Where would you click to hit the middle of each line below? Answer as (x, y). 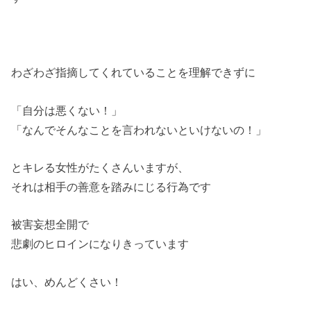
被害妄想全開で (50, 225)
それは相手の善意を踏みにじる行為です (111, 187)
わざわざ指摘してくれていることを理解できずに (134, 73)
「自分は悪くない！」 (67, 110)
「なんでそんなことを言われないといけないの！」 (139, 129)
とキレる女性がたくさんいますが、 (100, 168)
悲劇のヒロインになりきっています (100, 244)
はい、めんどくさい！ (67, 281)
